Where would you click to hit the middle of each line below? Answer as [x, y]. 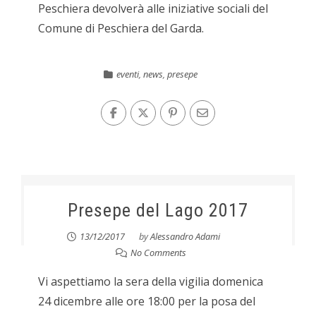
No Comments [158, 253]
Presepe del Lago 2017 [158, 211]
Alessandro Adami [186, 237]
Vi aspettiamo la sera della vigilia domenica [150, 282]
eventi [128, 74]
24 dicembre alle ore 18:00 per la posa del [146, 302]
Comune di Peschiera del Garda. [121, 29]
